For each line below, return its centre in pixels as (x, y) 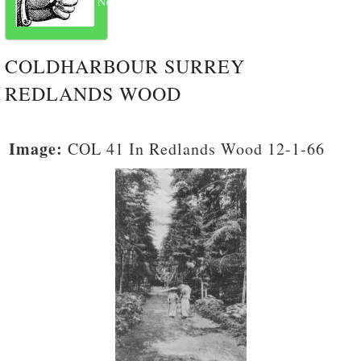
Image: (36, 148)
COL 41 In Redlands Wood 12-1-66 (194, 148)
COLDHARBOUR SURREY (125, 66)
